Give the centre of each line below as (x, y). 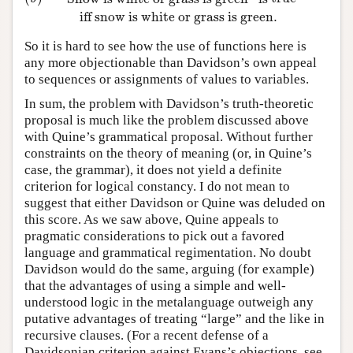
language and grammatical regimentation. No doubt (168, 253)
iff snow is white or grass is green (175, 17)
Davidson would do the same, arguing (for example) (169, 269)
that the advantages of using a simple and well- (155, 286)
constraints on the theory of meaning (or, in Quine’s (168, 153)
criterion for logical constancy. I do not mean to (157, 186)
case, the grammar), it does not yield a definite (153, 170)
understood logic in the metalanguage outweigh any (169, 302)
